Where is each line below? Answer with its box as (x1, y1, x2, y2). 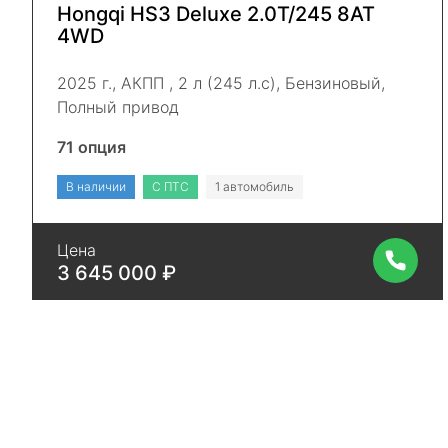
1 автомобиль (215, 178, 294, 194)
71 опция (57, 136, 126, 157)
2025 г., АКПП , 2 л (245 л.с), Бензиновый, (57, 72, 385, 93)
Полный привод (57, 96, 179, 117)
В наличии (66, 178, 126, 194)
